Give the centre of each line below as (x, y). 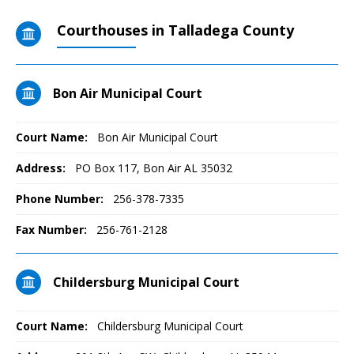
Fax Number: (51, 230)
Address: (41, 168)
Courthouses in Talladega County (175, 30)
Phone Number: (60, 199)
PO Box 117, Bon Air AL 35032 (152, 168)
